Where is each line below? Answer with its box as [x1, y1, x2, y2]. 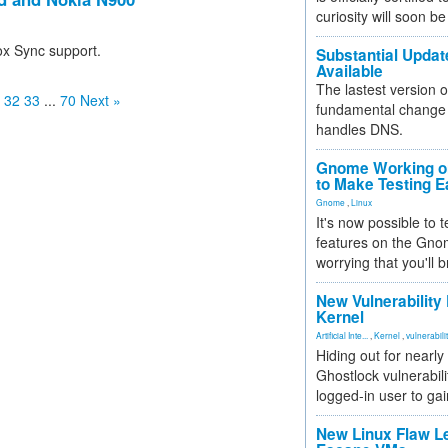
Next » [80, 90, 121, 110]
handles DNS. [316, 119, 403, 139]
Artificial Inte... [316, 329, 368, 341]
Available [316, 60, 383, 82]
